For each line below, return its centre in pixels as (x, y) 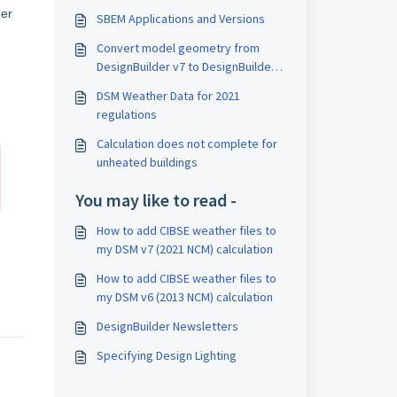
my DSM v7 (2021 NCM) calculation (184, 249)
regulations (126, 114)
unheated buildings (147, 162)
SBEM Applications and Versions (180, 19)
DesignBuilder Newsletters (167, 326)
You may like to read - (156, 200)
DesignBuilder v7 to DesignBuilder (186, 66)
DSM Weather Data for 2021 (168, 96)
